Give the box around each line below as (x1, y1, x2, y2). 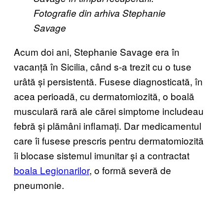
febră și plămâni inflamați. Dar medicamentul (14, 118, 201, 132)
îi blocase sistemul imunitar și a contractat (14, 148, 189, 162)
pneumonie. (14, 178, 64, 191)
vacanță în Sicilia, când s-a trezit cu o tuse (14, 59, 191, 73)
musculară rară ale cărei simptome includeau (14, 104, 204, 117)
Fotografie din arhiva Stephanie (34, 6, 166, 19)
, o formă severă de (89, 163, 171, 177)
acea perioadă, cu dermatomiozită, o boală (14, 89, 194, 103)
